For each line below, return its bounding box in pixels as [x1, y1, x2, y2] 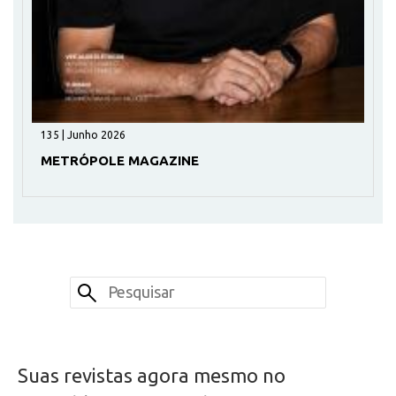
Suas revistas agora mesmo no [18, 363, 286, 386]
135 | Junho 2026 [41, 128, 126, 141]
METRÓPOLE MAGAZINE [41, 152, 199, 168]
